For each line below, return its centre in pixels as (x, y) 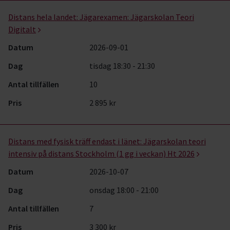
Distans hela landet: (43, 17)
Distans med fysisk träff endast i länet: (75, 141)
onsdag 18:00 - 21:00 (124, 190)
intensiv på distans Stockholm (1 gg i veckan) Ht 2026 (101, 154)
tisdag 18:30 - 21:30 (122, 66)
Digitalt (22, 29)
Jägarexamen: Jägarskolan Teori (137, 17)
